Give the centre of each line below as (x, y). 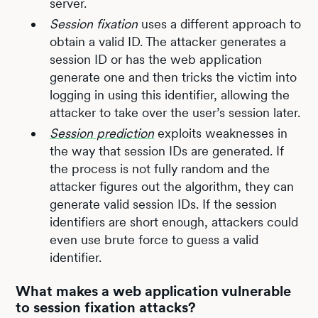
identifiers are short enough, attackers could (174, 222)
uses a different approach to (220, 24)
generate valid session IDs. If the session (164, 204)
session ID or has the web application (156, 59)
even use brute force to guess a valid (154, 240)
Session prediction (102, 133)
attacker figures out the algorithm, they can (172, 186)
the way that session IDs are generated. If (167, 151)
